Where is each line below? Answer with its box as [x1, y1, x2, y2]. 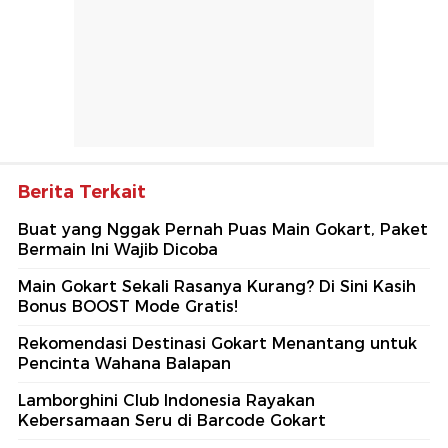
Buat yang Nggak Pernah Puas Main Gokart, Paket [18, 220, 428, 240]
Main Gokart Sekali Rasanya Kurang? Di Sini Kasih [18, 277, 416, 297]
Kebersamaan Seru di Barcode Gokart [18, 411, 326, 431]
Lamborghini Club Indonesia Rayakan [18, 391, 315, 411]
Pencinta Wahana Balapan [18, 354, 231, 374]
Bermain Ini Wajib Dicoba [18, 240, 218, 260]
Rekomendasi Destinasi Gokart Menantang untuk [18, 334, 417, 354]
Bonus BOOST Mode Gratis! [18, 297, 238, 317]
